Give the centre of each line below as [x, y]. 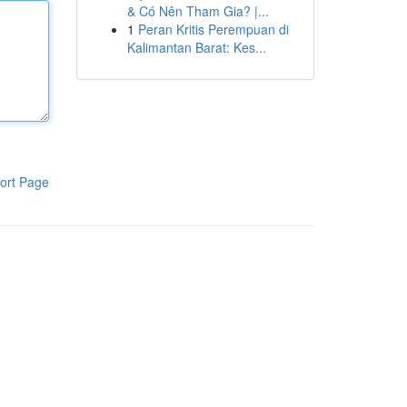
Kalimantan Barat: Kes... [196, 47]
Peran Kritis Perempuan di [213, 29]
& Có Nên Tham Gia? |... [198, 11]
